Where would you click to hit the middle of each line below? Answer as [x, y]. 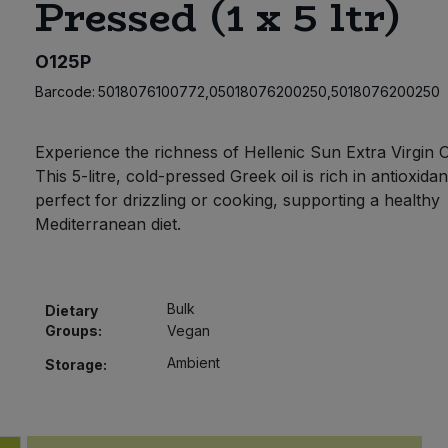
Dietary [71, 311]
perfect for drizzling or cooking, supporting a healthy [237, 200]
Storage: [75, 365]
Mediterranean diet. [107, 224]
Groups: [73, 331]
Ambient [194, 363]
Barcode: [64, 92]
